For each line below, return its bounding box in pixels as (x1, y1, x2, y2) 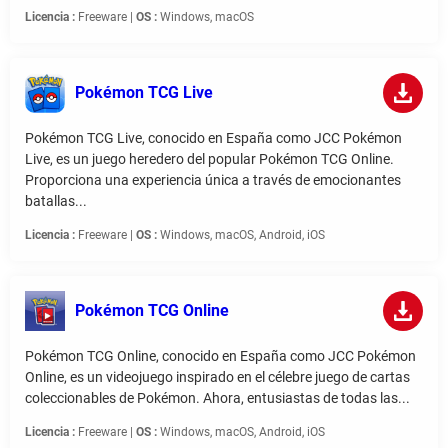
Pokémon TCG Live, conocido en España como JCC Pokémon (25, 130, 402, 147)
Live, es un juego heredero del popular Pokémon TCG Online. (25, 151, 394, 168)
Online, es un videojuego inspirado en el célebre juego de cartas (25, 369, 410, 386)
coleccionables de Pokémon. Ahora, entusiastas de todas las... (25, 390, 410, 407)
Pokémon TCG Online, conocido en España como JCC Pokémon (25, 348, 416, 365)
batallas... (25, 193, 87, 210)
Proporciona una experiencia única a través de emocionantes (25, 172, 401, 189)
